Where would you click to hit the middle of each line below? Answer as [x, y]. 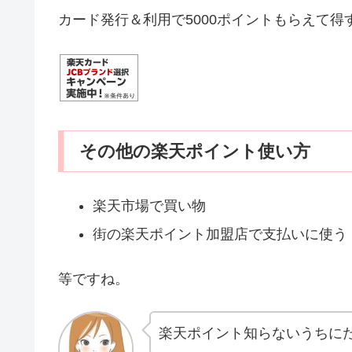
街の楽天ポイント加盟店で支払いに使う [220, 235]
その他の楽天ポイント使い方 [195, 151]
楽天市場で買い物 [149, 206]
